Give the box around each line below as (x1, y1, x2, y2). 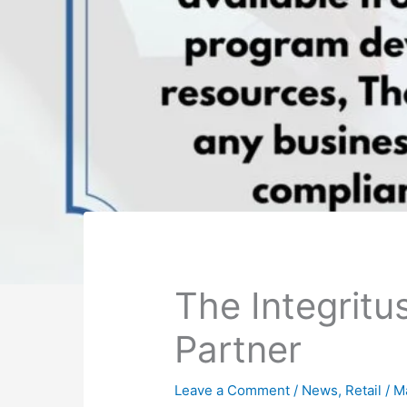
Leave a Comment (174, 382, 291, 400)
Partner (174, 327, 303, 372)
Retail (345, 382, 382, 400)
